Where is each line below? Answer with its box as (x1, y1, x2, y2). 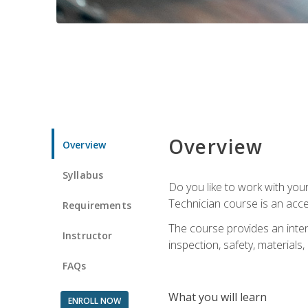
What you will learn (168, 289, 267, 305)
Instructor (63, 228, 113, 242)
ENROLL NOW (67, 294, 121, 307)
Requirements (63, 198, 131, 212)
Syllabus (63, 168, 104, 181)
